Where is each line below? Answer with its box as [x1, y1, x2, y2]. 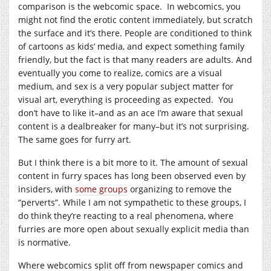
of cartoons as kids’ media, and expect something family [18, 40, 244, 52]
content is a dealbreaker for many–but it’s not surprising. [18, 120, 252, 132]
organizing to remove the [128, 183, 232, 195]
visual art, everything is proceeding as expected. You [18, 93, 233, 105]
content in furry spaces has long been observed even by [18, 169, 246, 181]
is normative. [18, 236, 71, 248]
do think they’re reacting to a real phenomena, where [18, 209, 233, 221]
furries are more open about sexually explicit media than [18, 223, 249, 235]
